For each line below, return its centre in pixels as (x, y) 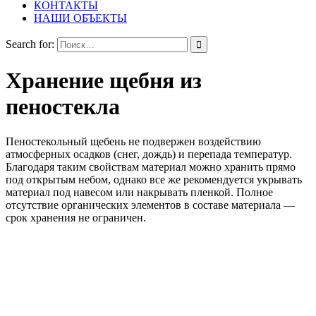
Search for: (30, 44)
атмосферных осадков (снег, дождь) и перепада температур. (149, 154)
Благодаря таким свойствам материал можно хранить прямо (151, 166)
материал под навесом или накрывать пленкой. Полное (139, 192)
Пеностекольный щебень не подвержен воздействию (133, 141)
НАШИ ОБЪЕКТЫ (80, 18)
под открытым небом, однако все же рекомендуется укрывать (154, 179)
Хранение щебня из (104, 81)
